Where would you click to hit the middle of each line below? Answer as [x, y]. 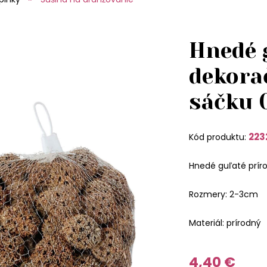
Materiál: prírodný [225, 223]
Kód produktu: [218, 137]
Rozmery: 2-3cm [223, 194]
